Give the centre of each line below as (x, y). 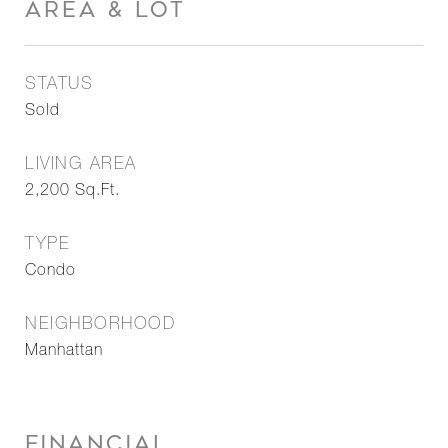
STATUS (59, 85)
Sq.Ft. (97, 192)
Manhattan (64, 352)
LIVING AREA (81, 165)
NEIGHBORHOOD (100, 325)
